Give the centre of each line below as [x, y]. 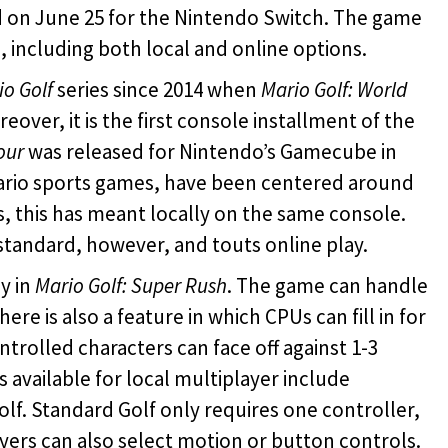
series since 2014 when [157, 89]
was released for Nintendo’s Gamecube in [210, 151]
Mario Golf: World [334, 89]
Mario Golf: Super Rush [131, 285]
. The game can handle [327, 285]
